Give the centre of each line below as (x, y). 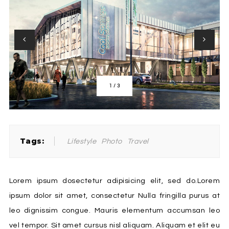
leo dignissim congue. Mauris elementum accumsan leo (114, 210)
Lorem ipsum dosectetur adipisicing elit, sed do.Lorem (114, 181)
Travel (138, 141)
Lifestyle (82, 141)
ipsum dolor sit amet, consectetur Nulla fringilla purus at (114, 196)
